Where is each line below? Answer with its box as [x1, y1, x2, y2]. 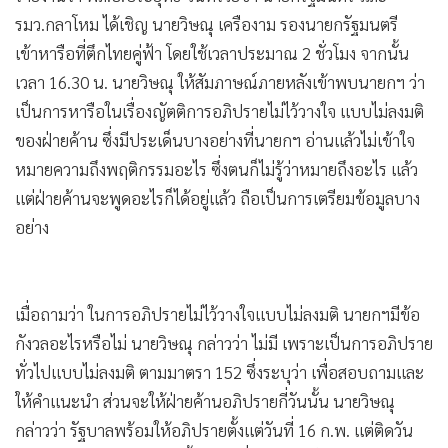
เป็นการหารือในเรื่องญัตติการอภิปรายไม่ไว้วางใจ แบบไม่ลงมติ [15, 99, 424, 122]
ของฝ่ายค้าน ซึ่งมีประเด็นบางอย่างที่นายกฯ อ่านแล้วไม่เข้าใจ [15, 128, 415, 151]
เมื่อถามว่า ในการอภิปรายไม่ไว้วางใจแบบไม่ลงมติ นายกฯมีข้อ [15, 302, 420, 325]
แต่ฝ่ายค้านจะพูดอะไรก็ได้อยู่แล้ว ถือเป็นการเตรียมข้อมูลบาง [15, 186, 420, 209]
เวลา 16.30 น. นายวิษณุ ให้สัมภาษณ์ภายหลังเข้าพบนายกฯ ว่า [15, 70, 425, 93]
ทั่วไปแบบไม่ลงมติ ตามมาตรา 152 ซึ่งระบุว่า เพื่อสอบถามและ [15, 360, 424, 383]
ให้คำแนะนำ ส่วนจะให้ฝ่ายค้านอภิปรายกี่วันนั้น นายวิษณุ [15, 389, 395, 412]
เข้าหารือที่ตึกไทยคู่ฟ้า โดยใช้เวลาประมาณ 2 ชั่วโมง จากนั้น [15, 41, 409, 64]
